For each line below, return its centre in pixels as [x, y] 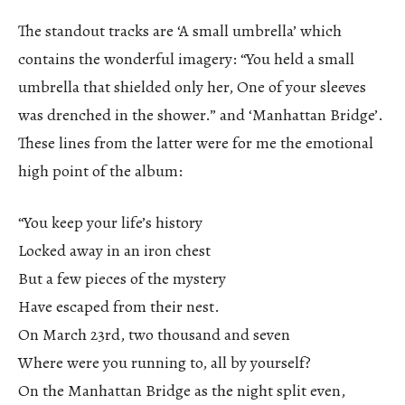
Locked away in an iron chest [114, 250]
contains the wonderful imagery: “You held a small [186, 58]
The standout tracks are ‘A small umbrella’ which [180, 30]
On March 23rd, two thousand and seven [154, 334]
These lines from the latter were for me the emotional [196, 142]
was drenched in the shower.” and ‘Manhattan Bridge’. [201, 114]
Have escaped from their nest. [119, 306]
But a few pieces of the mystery [122, 278]
